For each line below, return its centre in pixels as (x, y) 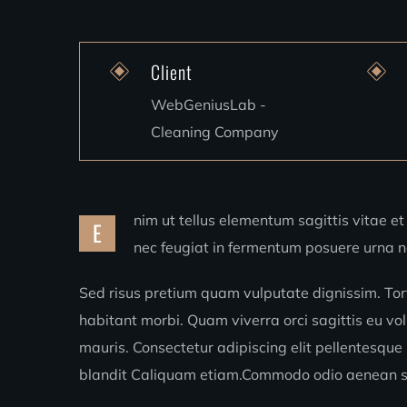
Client (172, 72)
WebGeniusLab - (208, 104)
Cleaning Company (215, 132)
